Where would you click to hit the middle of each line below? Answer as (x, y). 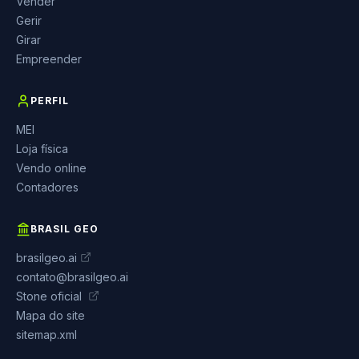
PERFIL (50, 100)
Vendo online (51, 167)
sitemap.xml (46, 334)
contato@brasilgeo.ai (72, 276)
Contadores (47, 187)
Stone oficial (50, 296)
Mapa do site (50, 315)
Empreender (49, 58)
